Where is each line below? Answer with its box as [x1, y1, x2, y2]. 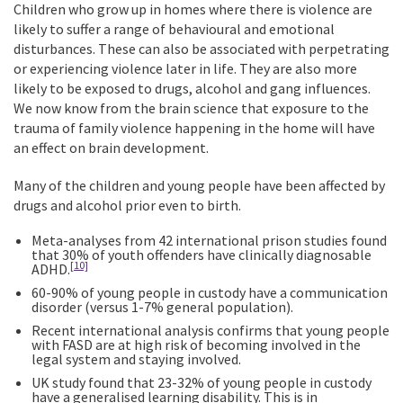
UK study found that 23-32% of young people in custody [31, 373, 372, 391]
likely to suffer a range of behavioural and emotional [13, 20, 335, 38]
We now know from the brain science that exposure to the [13, 99, 369, 117]
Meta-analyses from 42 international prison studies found [31, 231, 387, 249]
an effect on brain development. [13, 139, 209, 157]
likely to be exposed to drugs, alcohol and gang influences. [13, 79, 371, 97]
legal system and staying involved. [31, 350, 244, 368]
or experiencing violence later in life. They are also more [13, 59, 357, 77]
